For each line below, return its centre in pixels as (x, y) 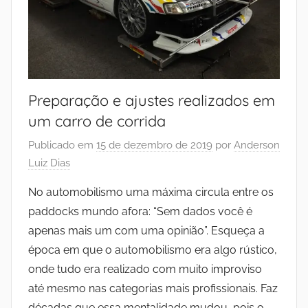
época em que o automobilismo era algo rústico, (153, 250)
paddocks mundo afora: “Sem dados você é (140, 212)
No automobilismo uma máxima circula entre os (151, 192)
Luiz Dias (49, 163)
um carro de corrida (97, 121)
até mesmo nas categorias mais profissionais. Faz (153, 289)
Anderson (257, 145)
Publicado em (62, 145)
